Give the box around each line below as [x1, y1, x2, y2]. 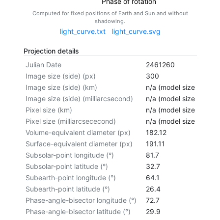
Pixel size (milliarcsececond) [25, 116, 116, 125]
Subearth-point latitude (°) [25, 184, 110, 193]
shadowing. [95, 18, 125, 25]
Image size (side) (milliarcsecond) [25, 94, 133, 103]
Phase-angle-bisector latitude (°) [25, 207, 131, 216]
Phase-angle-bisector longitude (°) [25, 195, 137, 204]
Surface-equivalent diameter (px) [25, 139, 133, 148]
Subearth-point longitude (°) [25, 173, 116, 182]
